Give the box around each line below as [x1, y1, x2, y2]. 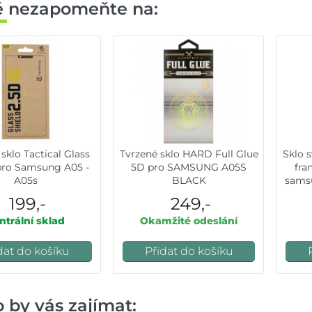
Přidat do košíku [144, 244, 233, 258]
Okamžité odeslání [140, 214, 237, 228]
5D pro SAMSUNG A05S [131, 161, 247, 174]
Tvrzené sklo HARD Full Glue [119, 148, 258, 161]
